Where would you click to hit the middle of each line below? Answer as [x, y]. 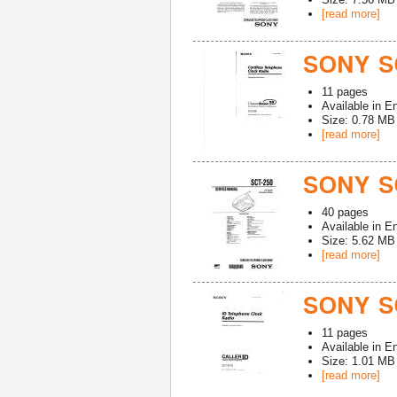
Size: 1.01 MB [358, 361]
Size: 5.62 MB [358, 241]
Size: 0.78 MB [358, 120]
